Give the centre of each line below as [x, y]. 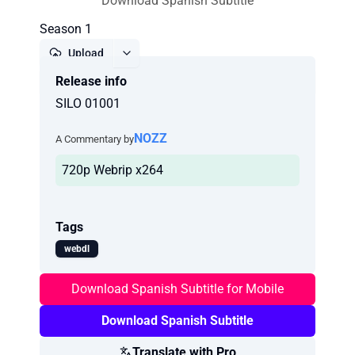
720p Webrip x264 [113, 170]
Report [184, 82]
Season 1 [66, 29]
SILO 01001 [88, 103]
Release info [91, 81]
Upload [86, 53]
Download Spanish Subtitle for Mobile [177, 289]
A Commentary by [95, 139]
